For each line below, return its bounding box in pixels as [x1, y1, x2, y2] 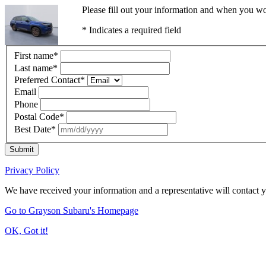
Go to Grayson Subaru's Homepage [5, 205, 138, 216]
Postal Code [14, 111, 59, 122]
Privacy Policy [5, 164, 59, 175]
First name [14, 50, 53, 61]
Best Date [14, 123, 51, 134]
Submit [9, 144, 34, 154]
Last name [14, 62, 53, 73]
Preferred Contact [14, 74, 80, 85]
